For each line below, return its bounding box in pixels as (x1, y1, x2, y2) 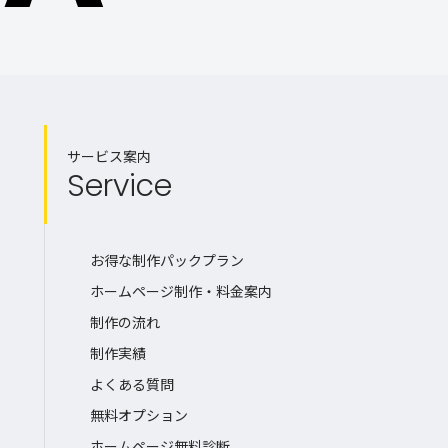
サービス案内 (67, 145, 151, 166)
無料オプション (90, 404, 188, 425)
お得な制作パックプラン (90, 249, 244, 270)
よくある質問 (90, 373, 174, 394)
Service (67, 164, 172, 207)
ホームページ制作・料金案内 (90, 280, 272, 301)
